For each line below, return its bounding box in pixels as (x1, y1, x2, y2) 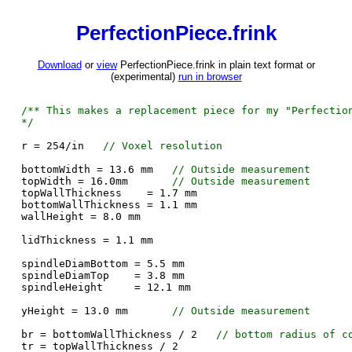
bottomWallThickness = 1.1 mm (20, 199, 197, 211)
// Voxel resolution (102, 140, 222, 152)
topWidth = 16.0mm (20, 175, 172, 188)
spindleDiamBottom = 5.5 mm (20, 258, 185, 270)
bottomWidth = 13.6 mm (20, 163, 172, 176)
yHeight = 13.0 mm (20, 305, 172, 317)
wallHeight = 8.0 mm (20, 211, 141, 223)
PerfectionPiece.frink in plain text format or (116, 59, 315, 71)
